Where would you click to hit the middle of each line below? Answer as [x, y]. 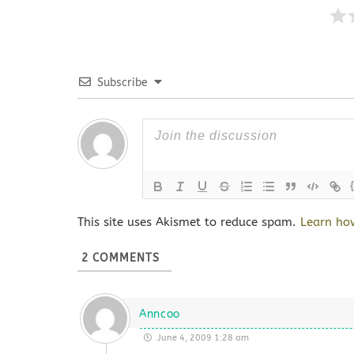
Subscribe [122, 83]
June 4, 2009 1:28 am [201, 338]
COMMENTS [124, 258]
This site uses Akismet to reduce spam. [189, 222]
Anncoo [160, 314]
